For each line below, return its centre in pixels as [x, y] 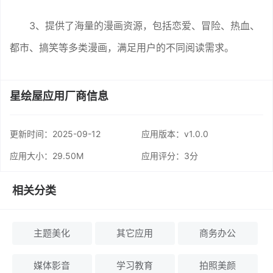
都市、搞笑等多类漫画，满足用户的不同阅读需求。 [122, 47]
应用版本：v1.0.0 [175, 133]
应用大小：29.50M [47, 155]
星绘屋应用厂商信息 [59, 96]
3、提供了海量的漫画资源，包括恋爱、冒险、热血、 [144, 25]
